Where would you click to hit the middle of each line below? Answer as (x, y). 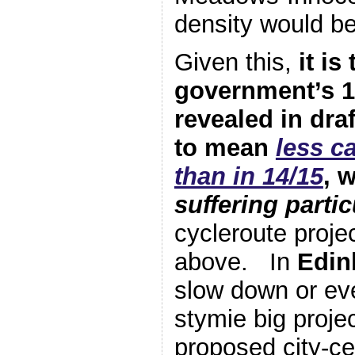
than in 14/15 (248, 177)
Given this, (236, 63)
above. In (235, 262)
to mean (225, 148)
